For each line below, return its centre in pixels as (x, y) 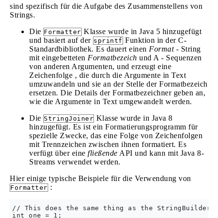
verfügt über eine (58, 153)
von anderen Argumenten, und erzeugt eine (100, 66)
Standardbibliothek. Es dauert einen (89, 49)
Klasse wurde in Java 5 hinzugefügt (141, 31)
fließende (103, 153)
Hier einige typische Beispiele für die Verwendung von (100, 178)
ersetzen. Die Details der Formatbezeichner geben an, (117, 93)
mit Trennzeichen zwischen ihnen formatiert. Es (108, 144)
